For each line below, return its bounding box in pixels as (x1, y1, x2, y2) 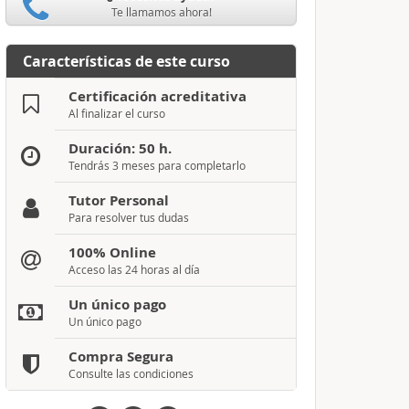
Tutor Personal (68, 191, 169, 210)
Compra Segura (68, 347, 173, 366)
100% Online (68, 243, 156, 262)
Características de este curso (22, 51, 230, 71)
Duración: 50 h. (68, 139, 172, 158)
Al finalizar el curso (68, 106, 165, 121)
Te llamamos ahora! (110, 5, 212, 19)
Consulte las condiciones (68, 366, 194, 381)
